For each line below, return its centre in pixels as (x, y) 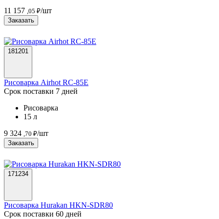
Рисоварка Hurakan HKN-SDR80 (58, 205)
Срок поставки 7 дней (41, 91)
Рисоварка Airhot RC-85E (46, 82)
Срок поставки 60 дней (43, 214)
